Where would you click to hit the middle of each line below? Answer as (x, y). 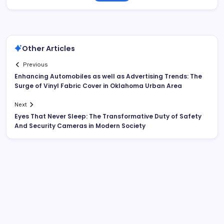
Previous (36, 65)
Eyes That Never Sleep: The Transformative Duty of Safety (108, 116)
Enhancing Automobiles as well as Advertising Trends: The (108, 76)
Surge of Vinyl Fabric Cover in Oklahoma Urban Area (98, 86)
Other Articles (48, 48)
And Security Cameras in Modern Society (80, 126)
